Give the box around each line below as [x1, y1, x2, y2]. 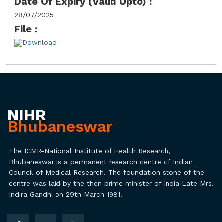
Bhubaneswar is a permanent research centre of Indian [9, 157, 193, 166]
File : [14, 22, 37, 35]
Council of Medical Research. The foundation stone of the [9, 168, 204, 176]
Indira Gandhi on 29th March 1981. [9, 190, 122, 198]
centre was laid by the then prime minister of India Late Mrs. [9, 179, 214, 187]
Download [22, 38, 56, 46]
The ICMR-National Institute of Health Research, [9, 146, 170, 155]
